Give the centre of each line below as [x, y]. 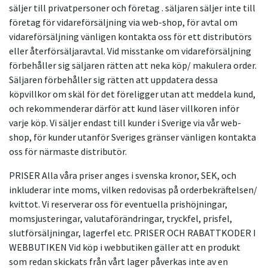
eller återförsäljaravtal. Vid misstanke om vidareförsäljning [130, 51]
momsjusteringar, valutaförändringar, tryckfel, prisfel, [121, 219]
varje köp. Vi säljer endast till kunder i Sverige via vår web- [125, 123]
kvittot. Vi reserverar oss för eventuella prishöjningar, [118, 204]
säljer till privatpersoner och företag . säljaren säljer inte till [132, 8]
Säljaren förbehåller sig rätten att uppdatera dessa [113, 80]
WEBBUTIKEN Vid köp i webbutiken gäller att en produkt [125, 247]
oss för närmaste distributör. [68, 152]
